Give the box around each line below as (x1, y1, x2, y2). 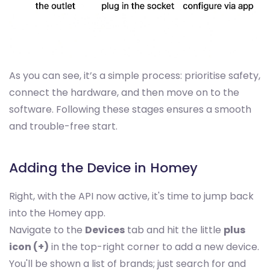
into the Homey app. (9, 206, 105, 220)
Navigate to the (9, 223, 85, 237)
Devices (85, 223, 125, 237)
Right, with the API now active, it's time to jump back (9, 189, 254, 203)
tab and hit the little (125, 223, 224, 237)
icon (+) (9, 240, 49, 254)
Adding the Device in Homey (9, 159, 198, 177)
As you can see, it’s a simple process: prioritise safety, (9, 69, 260, 83)
